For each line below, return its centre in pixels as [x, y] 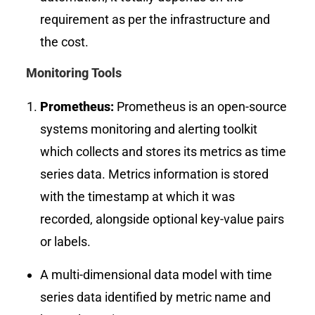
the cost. [65, 41]
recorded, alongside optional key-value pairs [162, 219]
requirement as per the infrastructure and [155, 19]
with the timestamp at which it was [138, 196]
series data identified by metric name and [156, 297]
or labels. [66, 241]
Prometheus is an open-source [201, 106]
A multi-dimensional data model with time [156, 274]
